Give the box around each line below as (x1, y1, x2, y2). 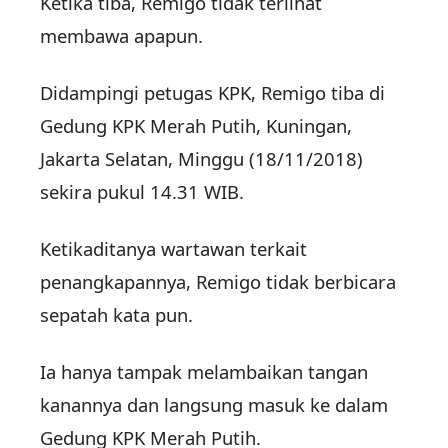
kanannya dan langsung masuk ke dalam (40, 392, 388, 418)
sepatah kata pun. (40, 302, 193, 328)
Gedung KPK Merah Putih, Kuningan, (40, 113, 352, 139)
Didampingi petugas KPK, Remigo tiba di (40, 80, 385, 106)
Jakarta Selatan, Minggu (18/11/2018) (40, 146, 363, 172)
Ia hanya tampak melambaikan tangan (40, 359, 368, 385)
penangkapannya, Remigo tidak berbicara (40, 269, 396, 295)
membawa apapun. (40, 23, 203, 49)
